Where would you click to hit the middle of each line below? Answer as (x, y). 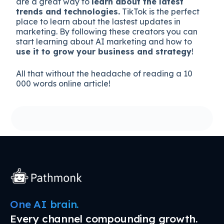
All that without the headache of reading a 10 (104, 73)
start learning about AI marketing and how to (104, 41)
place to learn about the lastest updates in (98, 21)
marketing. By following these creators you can (107, 31)
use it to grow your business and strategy (104, 51)
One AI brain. (45, 204)
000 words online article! (63, 83)
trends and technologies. (68, 11)
